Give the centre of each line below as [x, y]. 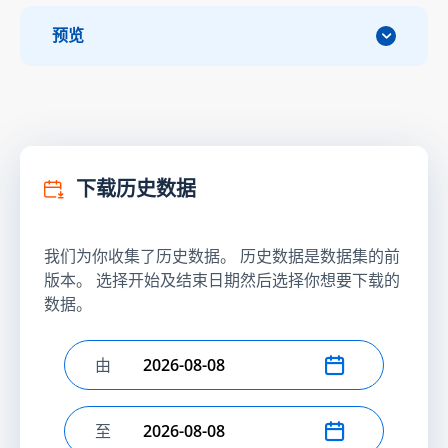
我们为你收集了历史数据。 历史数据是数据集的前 [222, 255]
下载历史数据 [134, 188]
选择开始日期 [142, 375]
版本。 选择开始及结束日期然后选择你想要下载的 [222, 279]
